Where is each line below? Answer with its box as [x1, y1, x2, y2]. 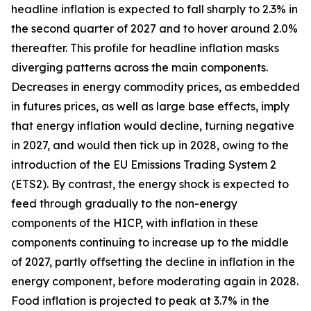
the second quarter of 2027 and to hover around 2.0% [11, 22, 298, 35]
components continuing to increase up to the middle [11, 235, 289, 249]
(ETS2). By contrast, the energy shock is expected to [11, 177, 289, 191]
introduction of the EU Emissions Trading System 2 [11, 158, 276, 171]
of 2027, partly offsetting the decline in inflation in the [11, 255, 295, 269]
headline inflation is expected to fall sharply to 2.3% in [11, 2, 298, 16]
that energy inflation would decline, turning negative [11, 119, 294, 133]
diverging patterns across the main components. [11, 60, 268, 74]
